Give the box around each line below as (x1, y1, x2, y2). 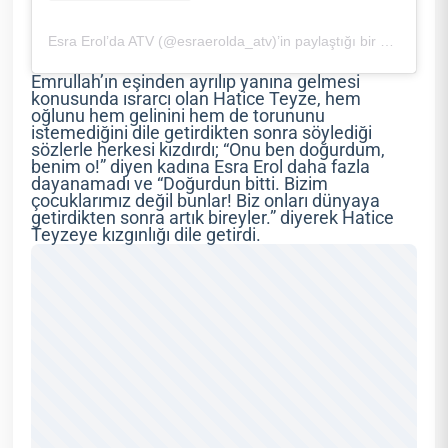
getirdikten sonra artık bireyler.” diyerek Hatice (31, 207, 395, 228)
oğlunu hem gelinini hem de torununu (31, 105, 326, 126)
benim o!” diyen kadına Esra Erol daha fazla (31, 156, 371, 177)
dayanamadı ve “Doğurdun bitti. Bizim (31, 173, 329, 194)
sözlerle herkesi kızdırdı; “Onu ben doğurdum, (31, 139, 386, 160)
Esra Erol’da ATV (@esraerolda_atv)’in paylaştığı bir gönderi (380, 32, 395, 49)
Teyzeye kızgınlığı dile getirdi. (31, 224, 262, 245)
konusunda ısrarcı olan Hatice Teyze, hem (31, 88, 362, 109)
